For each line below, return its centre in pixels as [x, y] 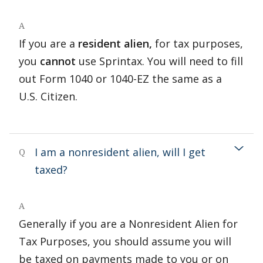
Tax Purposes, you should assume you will [125, 241]
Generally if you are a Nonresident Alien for [128, 224]
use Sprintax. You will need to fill [159, 61]
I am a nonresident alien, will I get [120, 152]
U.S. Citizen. [48, 96]
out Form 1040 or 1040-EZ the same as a [120, 79]
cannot [58, 61]
